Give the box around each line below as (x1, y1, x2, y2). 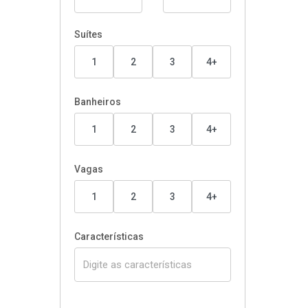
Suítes (74, 29, 102, 40)
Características (74, 231, 144, 242)
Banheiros (74, 96, 121, 107)
